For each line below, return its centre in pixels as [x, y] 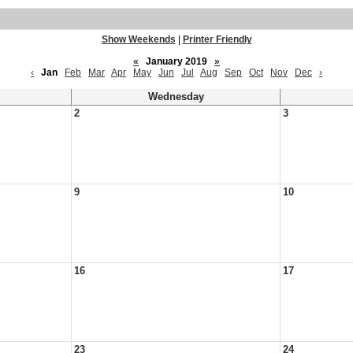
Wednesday [176, 97]
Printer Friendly [217, 39]
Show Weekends [138, 39]
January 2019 [176, 61]
